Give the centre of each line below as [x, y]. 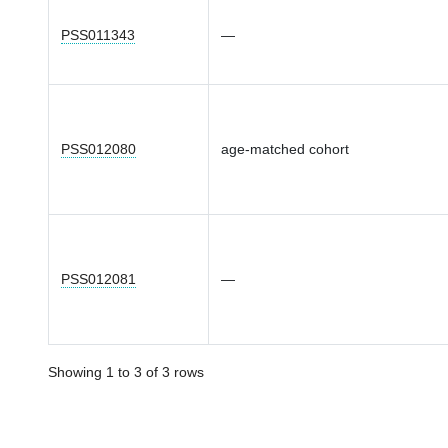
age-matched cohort [285, 149]
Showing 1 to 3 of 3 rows [126, 372]
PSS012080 [98, 149]
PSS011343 [98, 35]
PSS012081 [98, 279]
